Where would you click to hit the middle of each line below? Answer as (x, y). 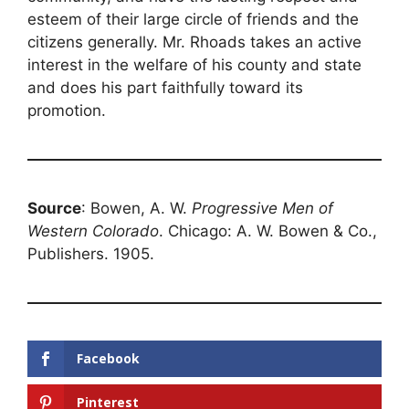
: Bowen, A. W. (136, 209)
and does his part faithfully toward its (165, 88)
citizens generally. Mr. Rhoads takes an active (194, 42)
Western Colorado (93, 231)
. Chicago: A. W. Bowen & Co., (268, 231)
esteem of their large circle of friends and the (193, 20)
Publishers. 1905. (91, 254)
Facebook (108, 359)
